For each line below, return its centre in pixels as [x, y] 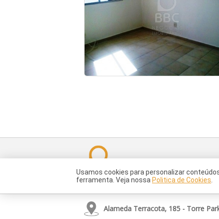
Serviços [194, 168]
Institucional [148, 168]
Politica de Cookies [182, 180]
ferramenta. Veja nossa [114, 180]
